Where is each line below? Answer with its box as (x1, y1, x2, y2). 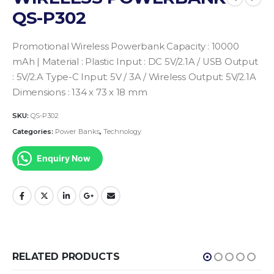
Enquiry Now (37, 153, 91, 164)
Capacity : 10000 (164, 41, 239, 53)
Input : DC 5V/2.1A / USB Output (114, 56, 258, 68)
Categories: (12, 127, 55, 136)
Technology (103, 127, 141, 136)
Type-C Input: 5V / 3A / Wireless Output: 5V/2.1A (43, 72, 256, 83)
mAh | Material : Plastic (12, 56, 114, 68)
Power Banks (55, 127, 100, 136)
